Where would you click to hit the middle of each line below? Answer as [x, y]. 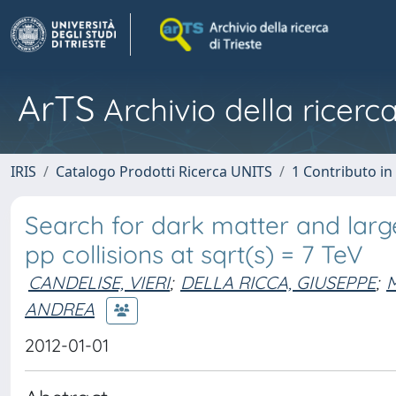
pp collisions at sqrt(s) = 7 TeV [194, 254]
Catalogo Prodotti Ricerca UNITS [164, 171]
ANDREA [60, 308]
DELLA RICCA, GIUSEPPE [278, 282]
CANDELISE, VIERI [99, 282]
